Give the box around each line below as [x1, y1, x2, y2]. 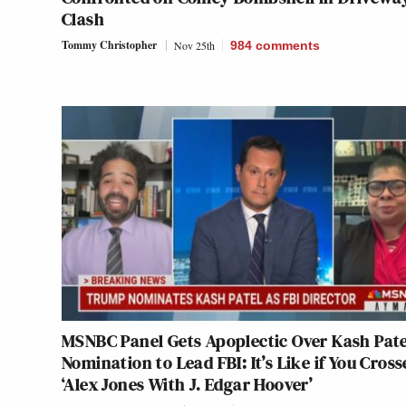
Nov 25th [174, 38, 215, 53]
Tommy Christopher [62, 37, 157, 53]
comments [256, 38, 320, 53]
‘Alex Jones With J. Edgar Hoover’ [62, 372, 314, 398]
